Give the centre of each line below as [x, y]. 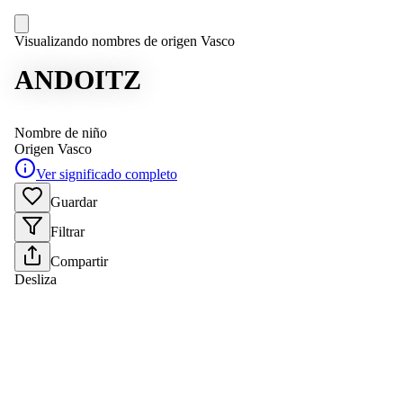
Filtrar [67, 232]
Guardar [74, 202]
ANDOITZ [78, 80]
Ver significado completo [107, 174]
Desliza [36, 279]
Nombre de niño [61, 133]
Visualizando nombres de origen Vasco [125, 41]
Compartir [79, 261]
